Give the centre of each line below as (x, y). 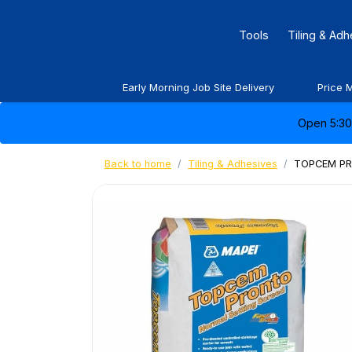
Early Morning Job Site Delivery (198, 87)
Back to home (138, 164)
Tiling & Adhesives (233, 164)
